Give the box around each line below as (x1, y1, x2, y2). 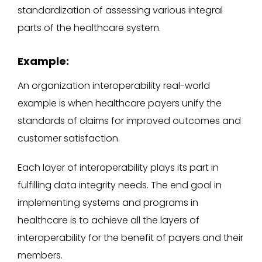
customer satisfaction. (18, 131, 125, 145)
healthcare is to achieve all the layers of (18, 213, 199, 227)
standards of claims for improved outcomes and (18, 113, 241, 127)
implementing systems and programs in (18, 195, 198, 209)
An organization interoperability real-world (18, 78, 210, 92)
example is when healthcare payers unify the (18, 96, 222, 110)
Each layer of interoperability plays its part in (18, 160, 219, 174)
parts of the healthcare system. (18, 20, 161, 35)
